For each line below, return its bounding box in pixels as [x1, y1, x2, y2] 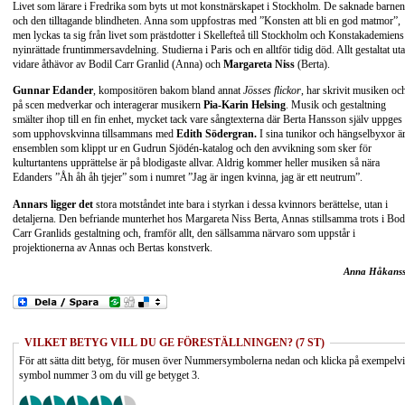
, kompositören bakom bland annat [93, 84, 243, 98]
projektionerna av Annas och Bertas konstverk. [13, 240, 212, 254]
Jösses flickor [243, 84, 301, 98]
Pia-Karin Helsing [203, 99, 286, 112]
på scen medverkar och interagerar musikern [13, 99, 203, 112]
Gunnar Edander [13, 84, 93, 98]
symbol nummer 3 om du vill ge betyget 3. [19, 369, 200, 382]
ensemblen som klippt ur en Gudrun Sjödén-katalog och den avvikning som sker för [13, 142, 372, 155]
